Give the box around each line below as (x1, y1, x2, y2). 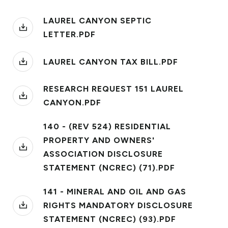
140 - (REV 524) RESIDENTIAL (43, 122, 171, 131)
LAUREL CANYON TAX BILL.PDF (43, 56, 178, 67)
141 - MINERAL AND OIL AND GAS (43, 187, 186, 196)
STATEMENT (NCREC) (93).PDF (43, 214, 176, 224)
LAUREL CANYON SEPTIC (43, 16, 152, 25)
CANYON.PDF (43, 98, 101, 107)
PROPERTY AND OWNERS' (43, 135, 155, 145)
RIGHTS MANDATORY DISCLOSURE (43, 201, 193, 210)
